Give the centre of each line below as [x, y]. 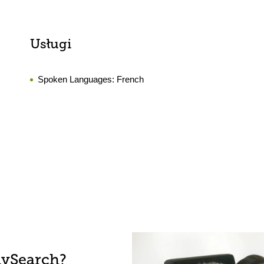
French [130, 79]
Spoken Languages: [77, 79]
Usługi [50, 45]
